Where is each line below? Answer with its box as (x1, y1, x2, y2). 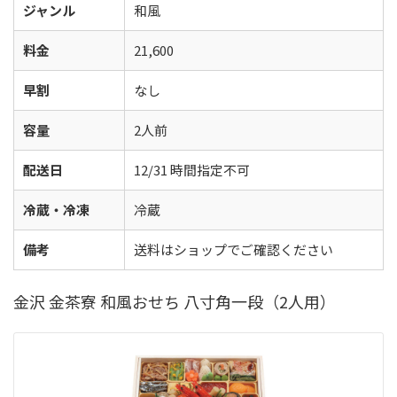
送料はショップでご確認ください (134, 240, 333, 259)
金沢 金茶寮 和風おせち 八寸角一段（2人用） (13, 290, 336, 313)
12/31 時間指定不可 (134, 160, 250, 179)
